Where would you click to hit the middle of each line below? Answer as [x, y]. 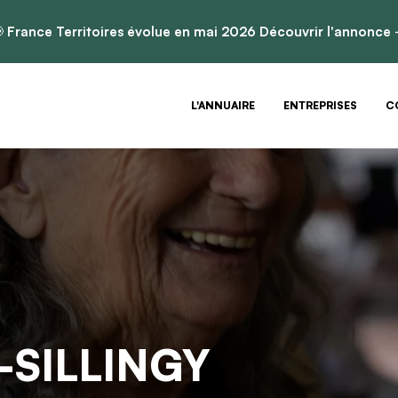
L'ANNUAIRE [223, 105]
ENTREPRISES [321, 105]
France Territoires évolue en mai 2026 [131, 32]
